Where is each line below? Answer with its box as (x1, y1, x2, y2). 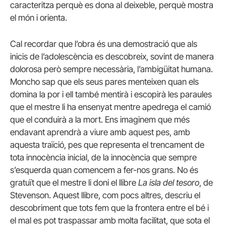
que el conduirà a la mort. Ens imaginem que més (10, 114, 190, 125)
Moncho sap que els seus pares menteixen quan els (10, 76, 199, 87)
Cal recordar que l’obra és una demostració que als (10, 38, 197, 49)
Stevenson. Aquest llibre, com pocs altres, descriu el (10, 190, 200, 200)
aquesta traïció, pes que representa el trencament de (10, 139, 204, 150)
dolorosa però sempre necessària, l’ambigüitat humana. (10, 64, 213, 74)
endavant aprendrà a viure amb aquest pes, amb (10, 127, 190, 137)
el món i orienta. (10, 13, 67, 23)
